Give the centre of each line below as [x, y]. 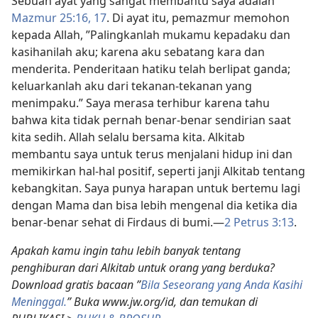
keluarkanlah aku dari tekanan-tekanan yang [132, 86]
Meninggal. [39, 301]
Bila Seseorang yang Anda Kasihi [221, 284]
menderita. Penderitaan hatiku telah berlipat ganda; [151, 68]
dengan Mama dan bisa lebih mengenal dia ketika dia [154, 205]
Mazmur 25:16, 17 [59, 17]
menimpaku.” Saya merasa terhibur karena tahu [141, 103]
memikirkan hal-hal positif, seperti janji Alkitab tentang [158, 171]
